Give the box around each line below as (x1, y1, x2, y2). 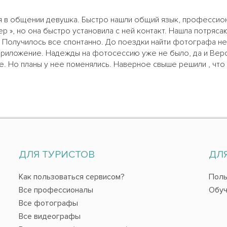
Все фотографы (18, 198, 78, 208)
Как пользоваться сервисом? (18, 171, 125, 182)
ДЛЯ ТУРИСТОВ (18, 148, 95, 161)
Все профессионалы (18, 184, 93, 195)
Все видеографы (18, 211, 81, 221)
